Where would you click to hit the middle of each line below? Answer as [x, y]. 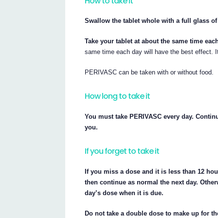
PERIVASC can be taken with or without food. [149, 73]
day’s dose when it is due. [124, 193]
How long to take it [118, 96]
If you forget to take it [122, 151]
